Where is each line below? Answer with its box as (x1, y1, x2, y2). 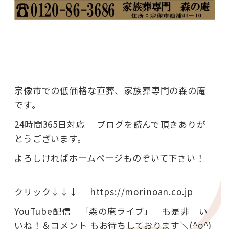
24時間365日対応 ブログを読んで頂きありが (14, 117, 206, 130)
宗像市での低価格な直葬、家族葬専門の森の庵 (14, 83, 206, 97)
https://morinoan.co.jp (89, 185, 193, 198)
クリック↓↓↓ (14, 185, 90, 198)
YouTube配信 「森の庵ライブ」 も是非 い (14, 204, 208, 217)
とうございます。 (14, 131, 98, 145)
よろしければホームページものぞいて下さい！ (14, 151, 205, 164)
